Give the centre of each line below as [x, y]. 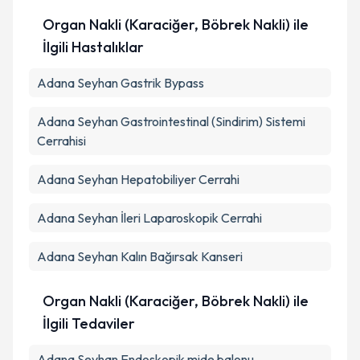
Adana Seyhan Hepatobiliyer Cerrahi [138, 179]
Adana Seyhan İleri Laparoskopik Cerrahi [149, 218]
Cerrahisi [61, 141]
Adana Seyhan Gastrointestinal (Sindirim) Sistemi [171, 121]
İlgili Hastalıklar [93, 47]
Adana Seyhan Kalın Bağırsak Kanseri [140, 256]
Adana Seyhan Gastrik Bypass [121, 83]
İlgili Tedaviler [88, 323]
